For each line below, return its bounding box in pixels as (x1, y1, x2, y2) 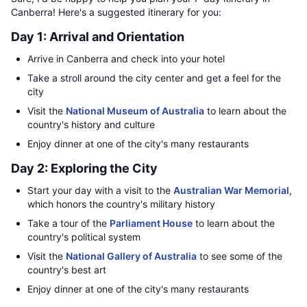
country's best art (27, 264, 106, 275)
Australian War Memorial (173, 184, 289, 196)
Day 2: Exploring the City (11, 161, 158, 175)
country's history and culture (27, 119, 155, 130)
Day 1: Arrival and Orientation (11, 29, 184, 44)
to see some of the (197, 250, 282, 262)
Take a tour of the (27, 217, 110, 229)
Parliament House (110, 217, 193, 229)
